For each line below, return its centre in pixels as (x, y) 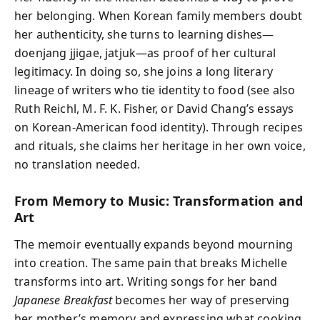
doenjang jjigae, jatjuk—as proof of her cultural (145, 52)
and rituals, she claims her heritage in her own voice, (160, 145)
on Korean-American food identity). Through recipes (159, 127)
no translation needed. (77, 164)
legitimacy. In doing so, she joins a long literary (144, 71)
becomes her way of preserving (201, 300)
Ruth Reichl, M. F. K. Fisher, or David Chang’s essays (154, 108)
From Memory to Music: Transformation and (159, 200)
